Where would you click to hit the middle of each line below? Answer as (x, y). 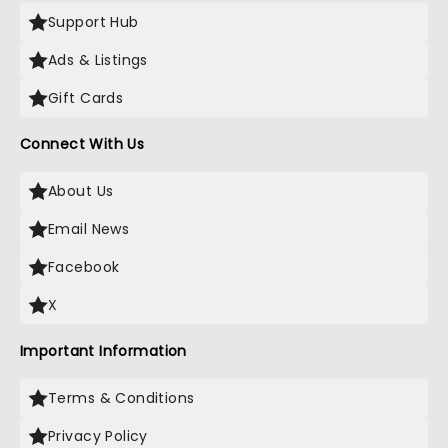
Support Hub (93, 22)
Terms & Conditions (121, 398)
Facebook (84, 267)
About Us (81, 191)
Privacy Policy (98, 436)
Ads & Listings (98, 60)
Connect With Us (82, 144)
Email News (89, 229)
